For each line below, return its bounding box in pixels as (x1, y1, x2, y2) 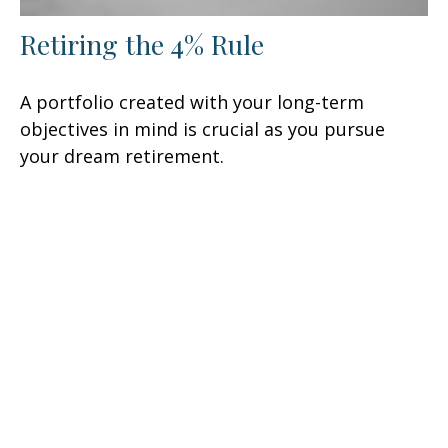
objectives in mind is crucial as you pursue (20, 117, 385, 142)
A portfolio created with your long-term (20, 90, 364, 115)
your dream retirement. (20, 144, 224, 169)
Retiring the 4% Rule (20, 26, 264, 63)
